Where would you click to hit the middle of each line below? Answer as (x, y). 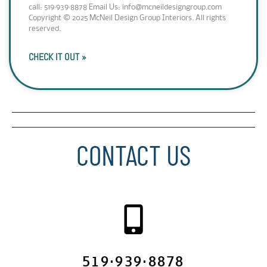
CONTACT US (133, 154)
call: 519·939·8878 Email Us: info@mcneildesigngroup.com (125, 7)
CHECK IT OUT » (58, 57)
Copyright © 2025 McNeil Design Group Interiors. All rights (127, 18)
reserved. (45, 29)
